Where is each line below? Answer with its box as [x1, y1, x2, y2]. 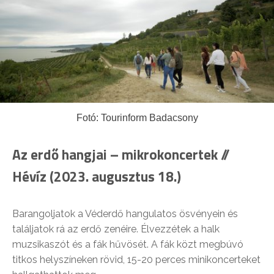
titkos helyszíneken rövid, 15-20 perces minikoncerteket [12, 253, 261, 265]
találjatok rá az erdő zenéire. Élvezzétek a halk [12, 223, 220, 235]
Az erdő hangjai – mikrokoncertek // [12, 143, 230, 165]
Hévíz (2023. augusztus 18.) [12, 165, 181, 187]
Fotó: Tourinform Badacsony [76, 112, 198, 123]
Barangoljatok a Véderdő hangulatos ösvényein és [12, 207, 238, 220]
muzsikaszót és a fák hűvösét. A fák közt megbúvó [12, 238, 243, 250]
